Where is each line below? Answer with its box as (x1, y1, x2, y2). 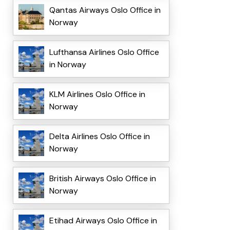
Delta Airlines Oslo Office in (49, 131, 150, 142)
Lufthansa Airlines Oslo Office (49, 47, 159, 58)
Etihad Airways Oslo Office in (49, 215, 157, 226)
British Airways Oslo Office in (49, 173, 156, 184)
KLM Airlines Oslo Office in (49, 89, 145, 100)
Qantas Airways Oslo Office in (49, 5, 161, 16)
